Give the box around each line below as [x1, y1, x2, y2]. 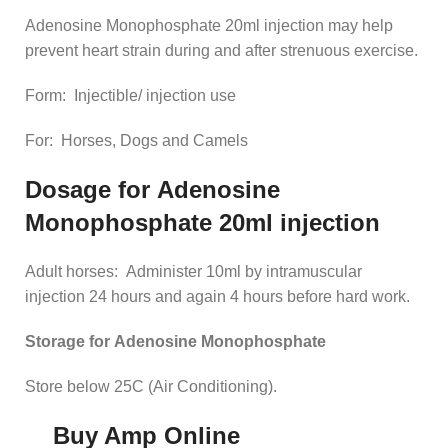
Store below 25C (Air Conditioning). [25, 378, 277, 396]
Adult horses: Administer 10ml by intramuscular [25, 263, 362, 281]
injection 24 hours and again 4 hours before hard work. [25, 288, 410, 306]
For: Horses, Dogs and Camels [25, 132, 248, 150]
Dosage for [25, 176, 157, 204]
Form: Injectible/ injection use [25, 87, 236, 105]
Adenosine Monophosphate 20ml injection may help [25, 17, 393, 35]
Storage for [25, 333, 114, 351]
